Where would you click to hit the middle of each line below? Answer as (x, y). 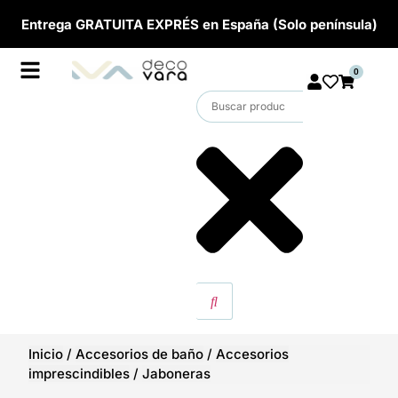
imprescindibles (80, 373)
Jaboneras (177, 373)
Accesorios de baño (140, 354)
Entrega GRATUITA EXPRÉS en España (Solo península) (199, 24)
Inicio (46, 354)
